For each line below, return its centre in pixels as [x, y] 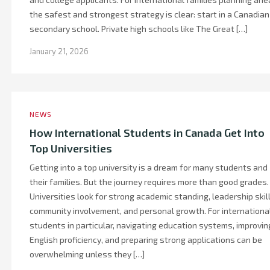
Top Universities [71, 148]
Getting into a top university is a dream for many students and [149, 167]
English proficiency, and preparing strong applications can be [146, 240]
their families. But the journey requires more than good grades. [149, 182]
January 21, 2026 [59, 51]
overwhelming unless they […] [87, 254]
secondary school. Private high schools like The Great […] [139, 29]
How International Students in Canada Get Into [147, 133]
